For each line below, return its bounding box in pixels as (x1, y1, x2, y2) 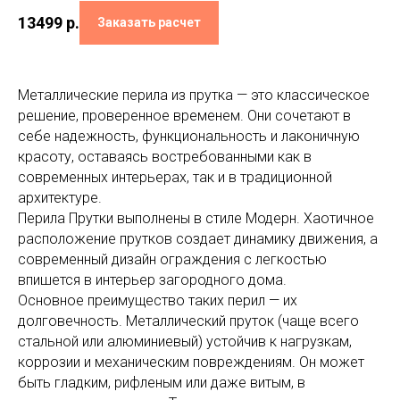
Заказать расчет (97, 15, 201, 30)
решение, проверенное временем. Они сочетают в (18, 107, 351, 125)
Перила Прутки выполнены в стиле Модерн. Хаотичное (18, 210, 374, 228)
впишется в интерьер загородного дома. (18, 271, 287, 289)
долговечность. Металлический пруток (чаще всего (18, 312, 359, 330)
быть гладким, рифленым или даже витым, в (18, 374, 305, 392)
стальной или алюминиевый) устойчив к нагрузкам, (18, 333, 352, 351)
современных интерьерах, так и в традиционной (18, 169, 332, 187)
